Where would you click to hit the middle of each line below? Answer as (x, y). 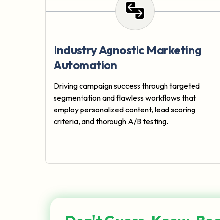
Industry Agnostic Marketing (128, 50)
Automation (85, 65)
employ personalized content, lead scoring (124, 110)
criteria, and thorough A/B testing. (111, 122)
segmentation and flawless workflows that (125, 98)
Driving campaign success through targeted (127, 86)
